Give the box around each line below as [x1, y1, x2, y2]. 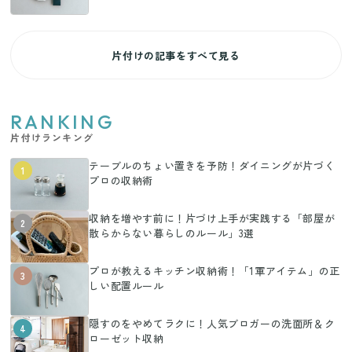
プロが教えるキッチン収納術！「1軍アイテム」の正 [89, 263, 340, 279]
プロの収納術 [89, 173, 154, 189]
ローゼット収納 [89, 331, 164, 346]
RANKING [10, 110, 115, 134]
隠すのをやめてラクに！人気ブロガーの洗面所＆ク [89, 316, 335, 332]
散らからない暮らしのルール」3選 [89, 225, 255, 241]
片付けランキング [10, 130, 94, 145]
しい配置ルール [89, 278, 164, 294]
